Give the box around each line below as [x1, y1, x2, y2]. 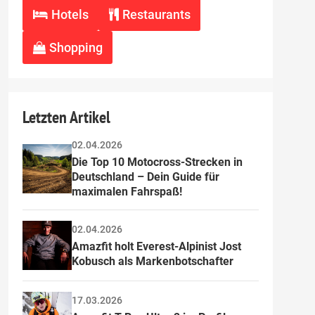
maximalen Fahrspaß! [72, 185, 182, 198]
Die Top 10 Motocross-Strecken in [72, 155, 245, 169]
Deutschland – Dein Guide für [72, 170, 222, 184]
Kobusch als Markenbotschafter [72, 254, 233, 268]
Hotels [51, 7, 89, 22]
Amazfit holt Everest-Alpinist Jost [72, 239, 244, 253]
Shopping [49, 40, 103, 55]
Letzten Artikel [22, 106, 110, 128]
